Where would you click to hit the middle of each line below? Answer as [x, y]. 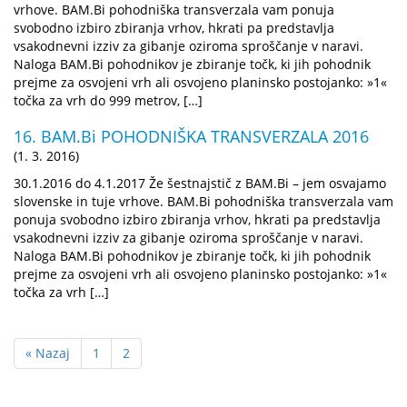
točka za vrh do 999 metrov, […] [108, 100]
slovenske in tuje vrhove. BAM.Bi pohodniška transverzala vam [203, 201]
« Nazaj [48, 352]
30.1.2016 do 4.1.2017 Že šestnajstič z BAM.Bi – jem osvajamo [200, 183]
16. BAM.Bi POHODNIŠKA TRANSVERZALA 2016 [191, 136]
